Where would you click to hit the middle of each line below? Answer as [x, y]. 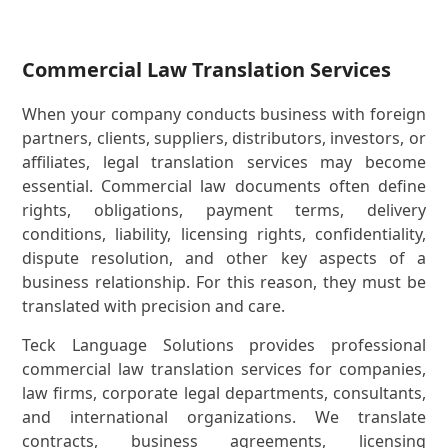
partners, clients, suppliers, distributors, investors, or [224, 138]
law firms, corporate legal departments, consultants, [224, 393]
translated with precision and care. [154, 306]
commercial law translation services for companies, [224, 369]
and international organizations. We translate [224, 417]
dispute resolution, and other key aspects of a [224, 258]
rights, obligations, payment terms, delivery [224, 210]
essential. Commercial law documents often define [224, 186]
